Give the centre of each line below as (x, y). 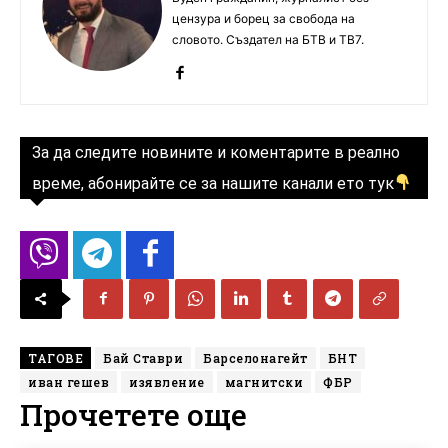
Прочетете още (133, 414)
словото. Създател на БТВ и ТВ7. (268, 39)
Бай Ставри (143, 357)
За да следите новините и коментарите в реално (216, 152)
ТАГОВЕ (55, 357)
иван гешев (68, 381)
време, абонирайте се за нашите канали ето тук (213, 183)
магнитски (263, 381)
